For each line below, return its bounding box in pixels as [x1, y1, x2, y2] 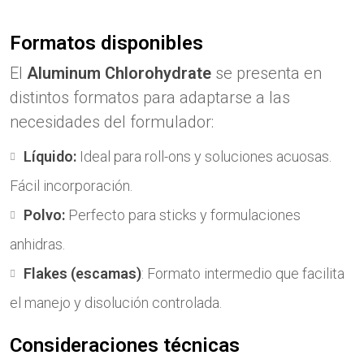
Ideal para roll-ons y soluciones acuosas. [76, 148, 331, 165]
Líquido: [24, 148, 76, 165]
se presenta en [211, 63, 322, 83]
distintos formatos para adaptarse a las [10, 88, 290, 107]
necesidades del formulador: [10, 112, 214, 132]
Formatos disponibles [10, 32, 203, 54]
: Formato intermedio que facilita [141, 265, 344, 282]
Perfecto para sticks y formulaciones [68, 206, 301, 223]
